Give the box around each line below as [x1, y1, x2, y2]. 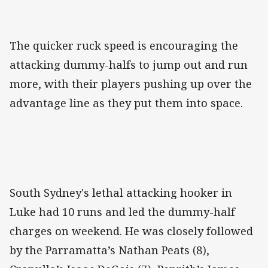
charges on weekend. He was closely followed [10, 224, 253, 239]
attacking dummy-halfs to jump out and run [10, 57, 248, 72]
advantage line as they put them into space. [10, 96, 243, 111]
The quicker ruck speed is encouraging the [10, 38, 238, 53]
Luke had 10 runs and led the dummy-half [10, 205, 235, 220]
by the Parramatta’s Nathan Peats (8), [10, 243, 209, 258]
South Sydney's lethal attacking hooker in [10, 185, 232, 200]
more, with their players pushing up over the [10, 77, 252, 92]
